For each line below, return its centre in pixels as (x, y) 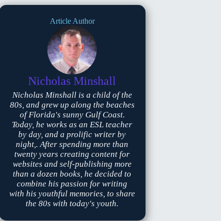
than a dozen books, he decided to (72, 174)
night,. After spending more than (72, 144)
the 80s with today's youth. (72, 203)
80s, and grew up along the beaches (72, 105)
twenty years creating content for (72, 154)
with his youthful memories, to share (72, 194)
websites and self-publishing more (72, 164)
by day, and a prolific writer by (72, 134)
